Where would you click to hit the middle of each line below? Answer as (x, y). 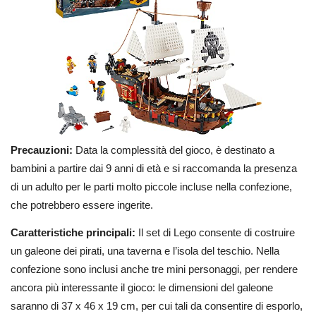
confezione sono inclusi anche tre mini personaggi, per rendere (154, 269)
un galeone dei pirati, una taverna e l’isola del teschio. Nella (145, 251)
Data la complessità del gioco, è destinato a (175, 150)
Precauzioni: (43, 150)
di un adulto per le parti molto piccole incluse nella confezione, (151, 187)
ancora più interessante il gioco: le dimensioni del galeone (142, 287)
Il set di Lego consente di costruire (217, 232)
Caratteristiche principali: (74, 232)
